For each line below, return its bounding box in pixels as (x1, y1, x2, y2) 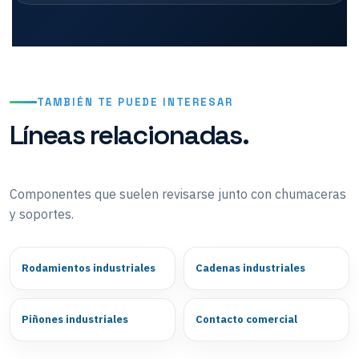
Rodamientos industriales (22, 260, 155, 275)
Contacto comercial (196, 312, 297, 326)
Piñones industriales (22, 312, 128, 326)
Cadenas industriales (196, 260, 305, 275)
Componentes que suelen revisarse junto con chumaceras (10, 185, 346, 202)
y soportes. (10, 205, 74, 222)
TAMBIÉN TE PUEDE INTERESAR (37, 95, 233, 109)
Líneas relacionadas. (10, 117, 248, 152)
